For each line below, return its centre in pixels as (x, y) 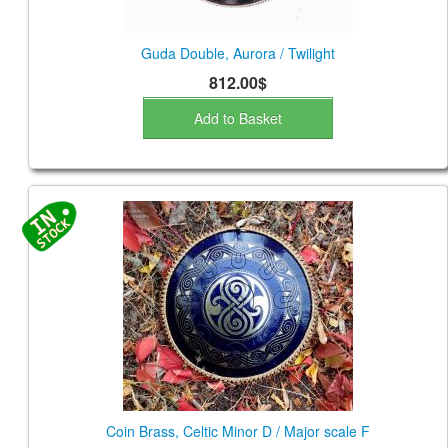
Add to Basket (238, 118)
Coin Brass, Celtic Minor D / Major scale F (238, 431)
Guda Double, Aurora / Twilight (238, 53)
